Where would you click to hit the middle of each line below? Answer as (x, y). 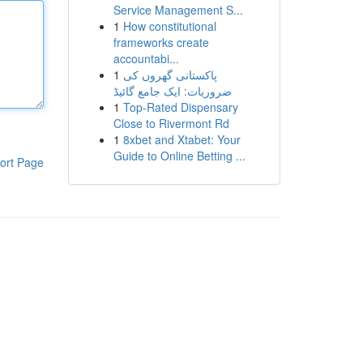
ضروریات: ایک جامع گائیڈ (172, 91)
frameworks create (161, 42)
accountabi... (146, 58)
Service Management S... (178, 10)
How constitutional (169, 26)
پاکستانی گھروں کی (170, 75)
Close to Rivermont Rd (171, 123)
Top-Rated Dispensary (180, 107)
